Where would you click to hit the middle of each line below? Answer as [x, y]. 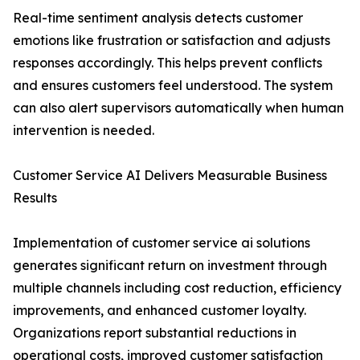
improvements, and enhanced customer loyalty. [160, 311]
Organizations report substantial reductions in [155, 333]
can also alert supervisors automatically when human [178, 108]
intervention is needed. [84, 131]
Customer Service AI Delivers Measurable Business [170, 176]
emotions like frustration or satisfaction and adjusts [172, 41]
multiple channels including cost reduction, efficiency [177, 288]
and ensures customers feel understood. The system [173, 86]
